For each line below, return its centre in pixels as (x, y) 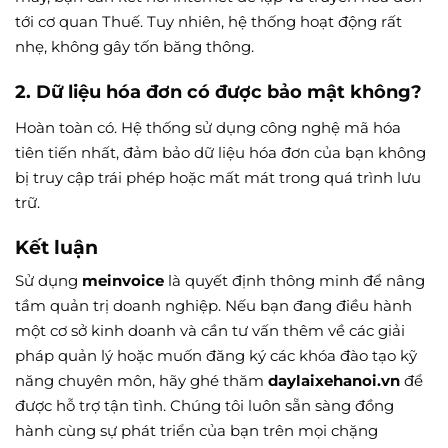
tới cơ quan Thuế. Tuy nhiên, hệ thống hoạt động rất (208, 21)
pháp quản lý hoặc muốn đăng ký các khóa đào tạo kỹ (216, 356)
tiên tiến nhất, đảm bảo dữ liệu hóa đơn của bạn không (220, 153)
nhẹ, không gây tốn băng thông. (134, 46)
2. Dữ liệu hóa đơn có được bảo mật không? (218, 92)
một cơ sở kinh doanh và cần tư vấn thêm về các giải (210, 331)
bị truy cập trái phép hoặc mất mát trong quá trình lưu (218, 178)
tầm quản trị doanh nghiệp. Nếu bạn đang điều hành (213, 306)
